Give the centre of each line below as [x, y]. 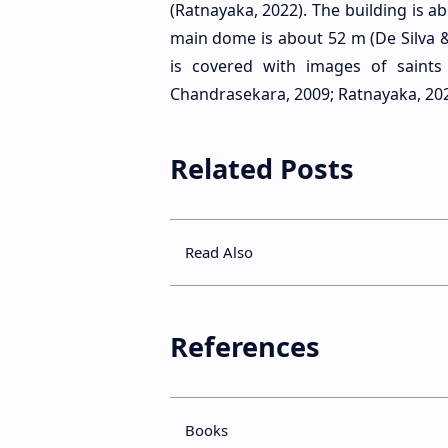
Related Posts [261, 169]
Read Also [218, 252]
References [244, 346]
